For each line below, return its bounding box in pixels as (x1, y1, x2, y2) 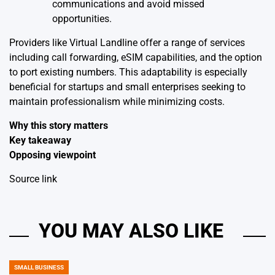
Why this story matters (9, 120, 108, 131)
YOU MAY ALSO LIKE (39, 219, 223, 242)
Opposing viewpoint (9, 149, 96, 161)
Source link (9, 173, 57, 185)
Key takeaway (9, 134, 71, 146)
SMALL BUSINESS (14, 264, 64, 271)
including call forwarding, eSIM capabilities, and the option (9, 52, 262, 63)
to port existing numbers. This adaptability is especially (9, 66, 247, 78)
